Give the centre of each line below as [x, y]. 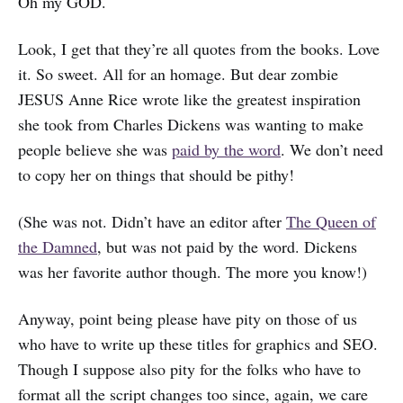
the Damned [58, 246]
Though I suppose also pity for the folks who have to [189, 368]
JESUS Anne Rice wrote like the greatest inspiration [189, 99]
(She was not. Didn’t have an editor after [152, 221]
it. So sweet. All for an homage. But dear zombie [178, 73]
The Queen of [331, 221]
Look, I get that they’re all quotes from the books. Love [199, 48]
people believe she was [95, 149]
